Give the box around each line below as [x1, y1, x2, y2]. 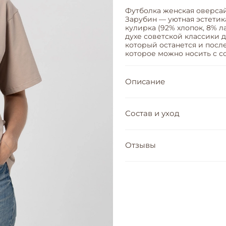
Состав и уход [125, 108, 180, 119]
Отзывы [125, 140, 156, 150]
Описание [125, 76, 165, 86]
